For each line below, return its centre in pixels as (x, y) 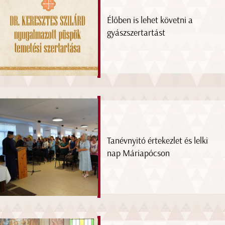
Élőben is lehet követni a (150, 20)
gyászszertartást (136, 33)
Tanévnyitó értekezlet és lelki (158, 140)
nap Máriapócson (139, 153)
